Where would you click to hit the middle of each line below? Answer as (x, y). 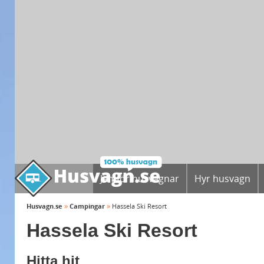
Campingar (87, 206)
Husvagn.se (44, 206)
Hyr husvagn (222, 179)
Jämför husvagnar (140, 179)
